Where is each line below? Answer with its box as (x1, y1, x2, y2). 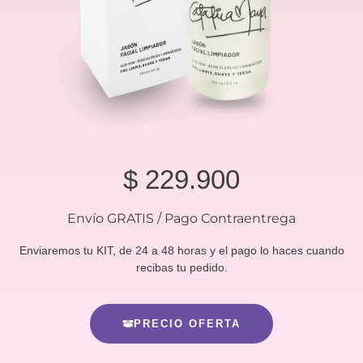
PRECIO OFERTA (133, 318, 241, 331)
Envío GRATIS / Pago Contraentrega (67, 209, 296, 226)
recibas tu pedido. (135, 260, 228, 274)
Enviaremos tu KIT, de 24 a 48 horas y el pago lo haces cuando (19, 243, 344, 257)
